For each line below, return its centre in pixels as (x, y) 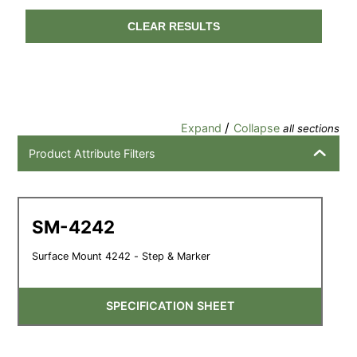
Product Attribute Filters (92, 153)
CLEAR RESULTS (174, 26)
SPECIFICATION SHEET (170, 306)
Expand (202, 127)
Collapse (258, 127)
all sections (311, 128)
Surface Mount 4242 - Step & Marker (122, 256)
